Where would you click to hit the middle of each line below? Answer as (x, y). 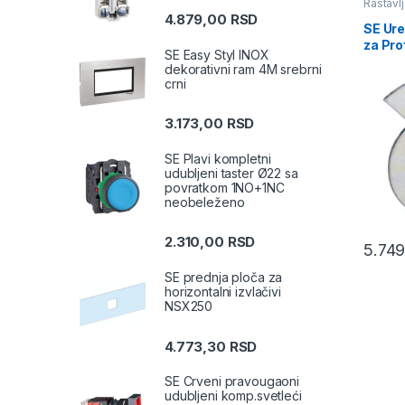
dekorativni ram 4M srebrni (243, 69)
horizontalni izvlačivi (223, 292)
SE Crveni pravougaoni (232, 381)
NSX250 (189, 306)
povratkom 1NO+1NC (225, 188)
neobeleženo (205, 202)
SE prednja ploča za (224, 278)
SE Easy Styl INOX (217, 54)
